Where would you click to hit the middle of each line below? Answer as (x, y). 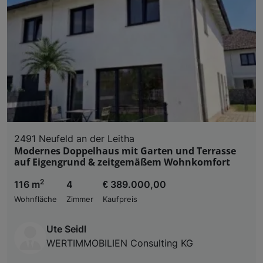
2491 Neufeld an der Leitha (74, 138)
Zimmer (80, 199)
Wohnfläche (36, 199)
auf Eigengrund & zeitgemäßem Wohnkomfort (122, 162)
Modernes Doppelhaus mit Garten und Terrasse (125, 151)
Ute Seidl (66, 229)
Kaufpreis (120, 199)
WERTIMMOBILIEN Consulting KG (120, 243)
